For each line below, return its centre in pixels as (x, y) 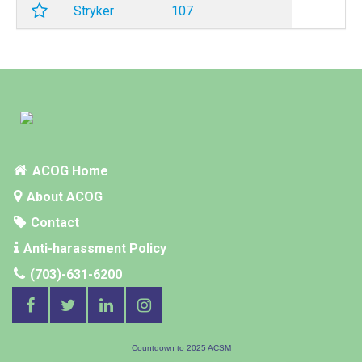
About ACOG (63, 197)
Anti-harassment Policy (93, 248)
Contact (53, 223)
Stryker (94, 11)
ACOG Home (69, 171)
